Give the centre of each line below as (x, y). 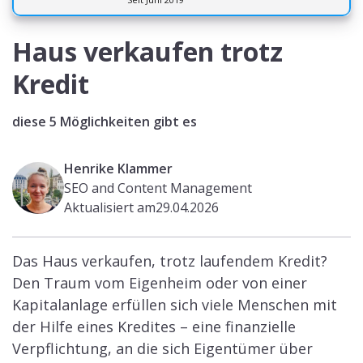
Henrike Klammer (118, 169)
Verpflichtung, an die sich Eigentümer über (162, 348)
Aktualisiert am (110, 207)
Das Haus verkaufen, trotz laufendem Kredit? (170, 261)
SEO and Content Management (158, 188)
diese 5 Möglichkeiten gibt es (105, 122)
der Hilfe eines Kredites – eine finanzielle (154, 327)
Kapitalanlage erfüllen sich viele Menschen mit (175, 305)
